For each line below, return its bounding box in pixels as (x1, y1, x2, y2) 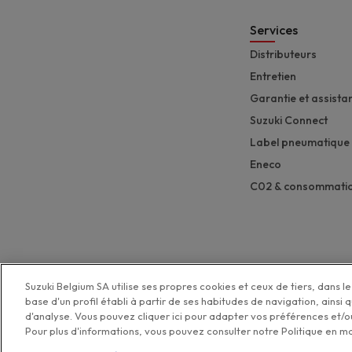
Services (250, 22, 298, 38)
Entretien (250, 69, 296, 84)
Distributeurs (250, 47, 317, 62)
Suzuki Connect (250, 113, 328, 128)
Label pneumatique (250, 135, 350, 150)
